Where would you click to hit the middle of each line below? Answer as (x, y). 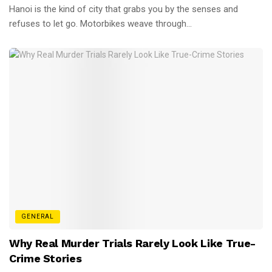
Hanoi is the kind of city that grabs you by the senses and (124, 9)
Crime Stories (46, 258)
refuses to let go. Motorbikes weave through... (100, 24)
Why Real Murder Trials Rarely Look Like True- (132, 243)
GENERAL (38, 216)
